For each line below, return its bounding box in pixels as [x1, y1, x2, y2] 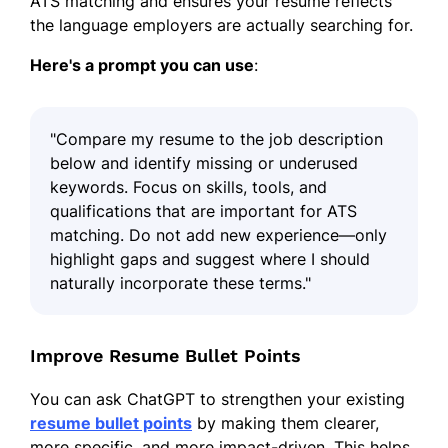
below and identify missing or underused [50, 152, 358, 173]
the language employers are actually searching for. [30, 14, 413, 35]
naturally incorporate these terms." [50, 272, 311, 293]
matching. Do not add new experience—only [50, 224, 387, 245]
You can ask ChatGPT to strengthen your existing [30, 388, 405, 409]
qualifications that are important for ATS [50, 200, 357, 221]
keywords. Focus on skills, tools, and [50, 176, 327, 197]
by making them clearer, [192, 412, 379, 433]
